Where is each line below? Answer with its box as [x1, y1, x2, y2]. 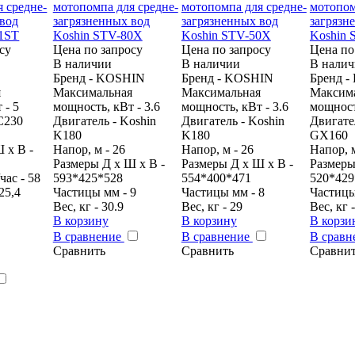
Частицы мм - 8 [181, 185, 265, 199]
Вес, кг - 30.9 [52, 199, 124, 213]
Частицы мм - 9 [52, 185, 136, 199]
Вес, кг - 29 [181, 199, 242, 213]
